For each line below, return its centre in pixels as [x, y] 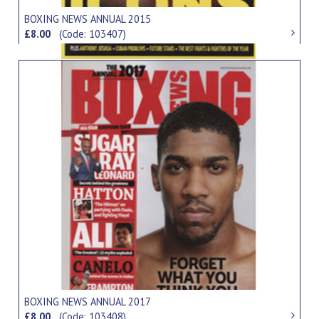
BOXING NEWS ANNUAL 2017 [88, 301]
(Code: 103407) [93, 34]
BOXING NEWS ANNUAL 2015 [88, 19]
